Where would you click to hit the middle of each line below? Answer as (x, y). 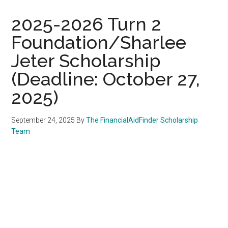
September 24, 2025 (43, 120)
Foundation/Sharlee (99, 42)
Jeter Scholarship (86, 60)
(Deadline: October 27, (106, 79)
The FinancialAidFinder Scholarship (142, 120)
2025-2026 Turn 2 (87, 24)
